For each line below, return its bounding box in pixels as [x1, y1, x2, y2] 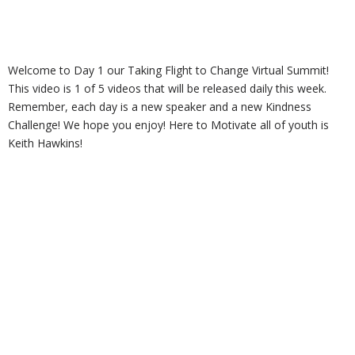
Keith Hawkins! [8, 136, 82, 151]
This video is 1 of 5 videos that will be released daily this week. [8, 81, 326, 97]
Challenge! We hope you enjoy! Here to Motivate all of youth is [8, 117, 329, 133]
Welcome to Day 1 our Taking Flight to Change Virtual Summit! [8, 63, 329, 78]
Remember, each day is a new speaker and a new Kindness [8, 99, 311, 115]
